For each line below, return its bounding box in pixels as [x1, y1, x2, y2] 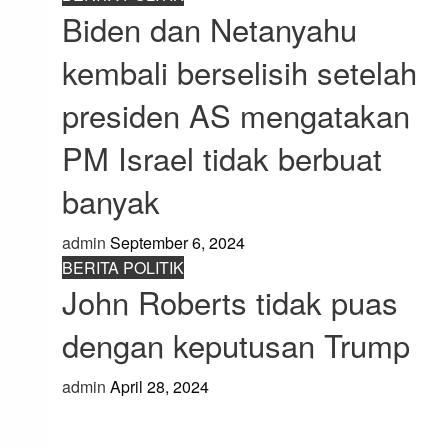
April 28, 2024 [110, 375, 209, 399]
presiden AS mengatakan [62, 92, 410, 138]
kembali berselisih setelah [62, 49, 417, 95]
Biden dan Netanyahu [62, 6, 357, 52]
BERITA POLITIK [62, 256, 184, 280]
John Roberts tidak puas [62, 279, 398, 325]
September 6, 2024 [110, 231, 245, 255]
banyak [62, 178, 160, 224]
